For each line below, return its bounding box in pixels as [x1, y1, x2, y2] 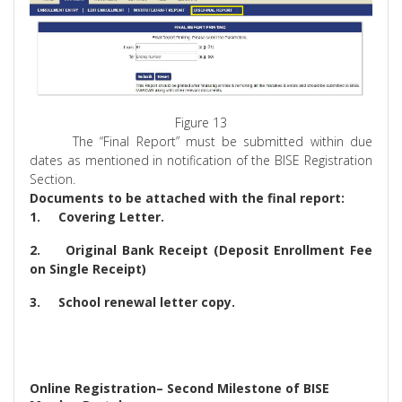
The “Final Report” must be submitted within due [73, 132, 372, 150]
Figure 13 [175, 113, 227, 131]
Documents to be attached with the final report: [30, 188, 345, 206]
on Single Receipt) [30, 259, 147, 277]
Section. [30, 170, 76, 188]
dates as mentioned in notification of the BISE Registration [30, 151, 372, 169]
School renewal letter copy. [58, 293, 236, 310]
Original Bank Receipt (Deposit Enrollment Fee [66, 240, 372, 258]
